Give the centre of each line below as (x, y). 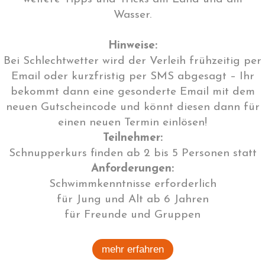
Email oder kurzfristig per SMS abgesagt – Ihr (132, 76)
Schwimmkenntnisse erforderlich (132, 184)
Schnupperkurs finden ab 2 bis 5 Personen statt (132, 153)
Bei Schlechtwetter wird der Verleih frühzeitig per (132, 61)
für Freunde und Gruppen (132, 215)
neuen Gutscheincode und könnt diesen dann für (132, 107)
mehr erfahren (132, 249)
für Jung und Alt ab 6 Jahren (132, 199)
